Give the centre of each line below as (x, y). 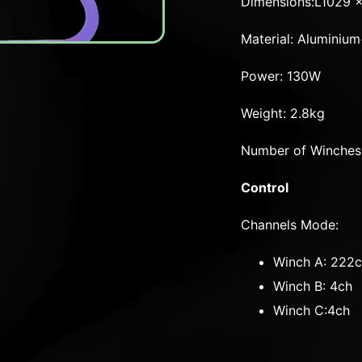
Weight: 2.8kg (283, 114)
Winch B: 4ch (315, 286)
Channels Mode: (290, 225)
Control (265, 188)
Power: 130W (283, 76)
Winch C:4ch (314, 311)
